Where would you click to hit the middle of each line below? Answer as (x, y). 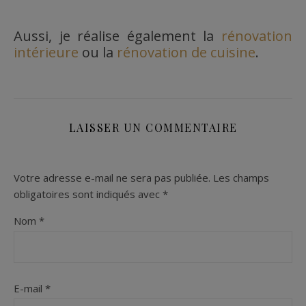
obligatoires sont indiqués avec (88, 194)
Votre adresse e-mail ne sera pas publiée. (112, 177)
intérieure (46, 52)
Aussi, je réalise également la (117, 36)
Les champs (241, 177)
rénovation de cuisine (186, 52)
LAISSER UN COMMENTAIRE (153, 127)
